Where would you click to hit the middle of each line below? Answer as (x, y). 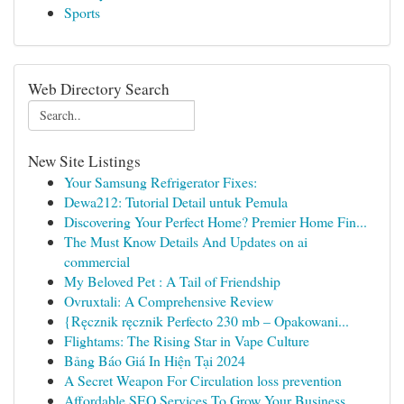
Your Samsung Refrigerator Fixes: (161, 182)
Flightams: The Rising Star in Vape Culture (187, 340)
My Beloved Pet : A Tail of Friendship (172, 281)
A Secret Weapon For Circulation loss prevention (203, 380)
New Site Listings (84, 161)
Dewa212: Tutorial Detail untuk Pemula (176, 202)
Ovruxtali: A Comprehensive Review (169, 301)
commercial (97, 261)
